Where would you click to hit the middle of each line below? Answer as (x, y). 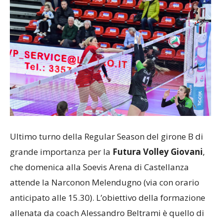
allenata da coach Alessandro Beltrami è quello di (107, 213)
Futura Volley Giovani (158, 151)
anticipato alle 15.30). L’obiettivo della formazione (108, 197)
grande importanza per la (61, 151)
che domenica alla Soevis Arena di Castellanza (99, 167)
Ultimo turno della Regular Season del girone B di (107, 136)
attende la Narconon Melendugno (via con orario (105, 182)
